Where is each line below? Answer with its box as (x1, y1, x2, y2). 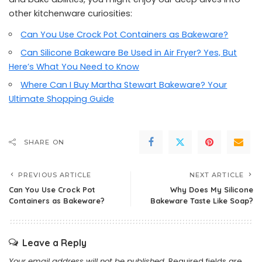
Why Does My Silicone (170, 185, 253, 194)
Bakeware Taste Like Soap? (150, 196, 253, 205)
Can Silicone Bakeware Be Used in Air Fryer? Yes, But (20, 47, 237, 58)
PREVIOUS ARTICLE (18, 171, 92, 179)
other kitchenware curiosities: (9, 8, 132, 19)
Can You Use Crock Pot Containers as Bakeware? (20, 29, 229, 40)
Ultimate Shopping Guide (9, 93, 114, 105)
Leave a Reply (22, 237, 87, 249)
